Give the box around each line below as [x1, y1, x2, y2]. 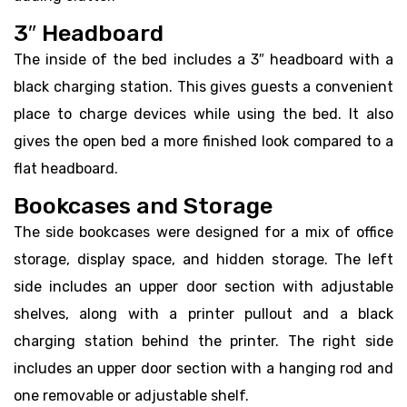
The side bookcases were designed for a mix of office [14, 223, 393, 241]
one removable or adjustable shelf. [14, 387, 249, 404]
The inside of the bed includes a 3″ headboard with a [14, 51, 393, 68]
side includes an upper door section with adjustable [14, 278, 393, 295]
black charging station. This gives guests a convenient [14, 78, 393, 95]
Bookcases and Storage [14, 192, 273, 219]
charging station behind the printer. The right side [14, 333, 393, 350]
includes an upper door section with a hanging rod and [14, 360, 393, 377]
